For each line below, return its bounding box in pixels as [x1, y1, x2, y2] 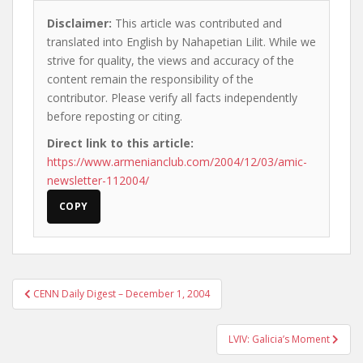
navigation [11, 297, 119, 322]
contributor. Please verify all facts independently [47, 90, 297, 105]
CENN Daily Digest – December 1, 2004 [33, 287, 210, 301]
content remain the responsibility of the [47, 71, 254, 87]
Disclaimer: [47, 15, 112, 31]
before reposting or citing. [47, 109, 182, 124]
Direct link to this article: [47, 135, 194, 151]
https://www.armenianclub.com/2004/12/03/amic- [47, 154, 307, 169]
